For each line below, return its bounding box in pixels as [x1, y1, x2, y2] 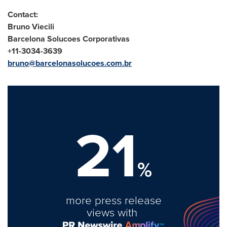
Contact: [8, 9, 38, 20]
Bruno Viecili [8, 21, 54, 32]
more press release [65, 192, 162, 208]
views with [87, 204, 140, 220]
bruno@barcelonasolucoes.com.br [8, 57, 132, 69]
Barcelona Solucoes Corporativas [8, 33, 130, 45]
